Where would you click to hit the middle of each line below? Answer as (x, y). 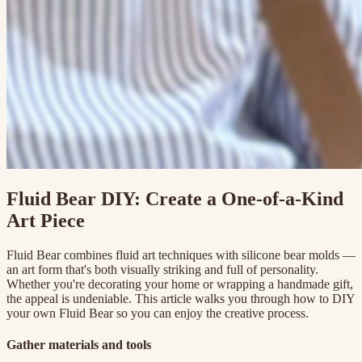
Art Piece (46, 220)
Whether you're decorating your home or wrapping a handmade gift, (180, 284)
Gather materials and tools (79, 344)
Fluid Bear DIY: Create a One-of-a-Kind (175, 198)
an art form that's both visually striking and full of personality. (162, 269)
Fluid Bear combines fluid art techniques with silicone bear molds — (181, 255)
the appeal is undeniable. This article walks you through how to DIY (181, 298)
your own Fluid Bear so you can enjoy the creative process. (158, 313)
